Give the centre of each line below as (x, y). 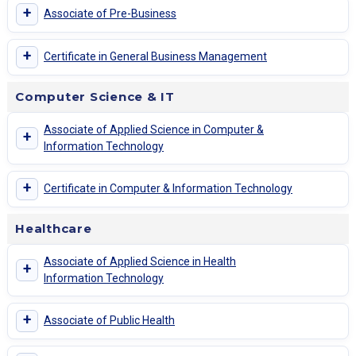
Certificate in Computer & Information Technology (168, 189)
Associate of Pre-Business (110, 14)
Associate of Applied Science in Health (140, 261)
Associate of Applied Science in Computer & (154, 129)
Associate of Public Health (109, 321)
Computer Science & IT (95, 96)
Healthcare (54, 228)
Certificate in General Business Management (155, 57)
